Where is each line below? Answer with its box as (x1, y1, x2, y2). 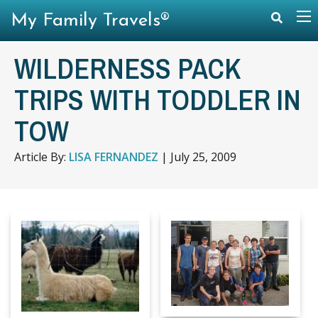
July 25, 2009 (170, 149, 236, 165)
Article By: (14, 149, 69, 165)
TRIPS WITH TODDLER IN (14, 81, 301, 119)
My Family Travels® (11, 11, 170, 31)
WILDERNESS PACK (14, 50, 241, 87)
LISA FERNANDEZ (69, 149, 158, 165)
